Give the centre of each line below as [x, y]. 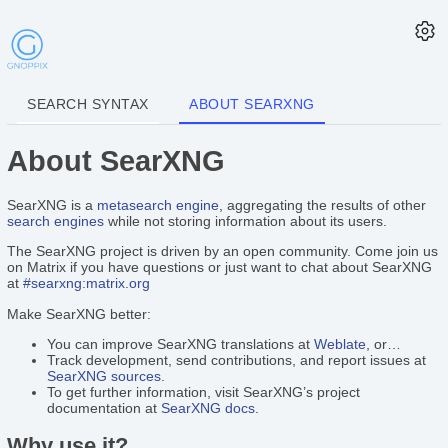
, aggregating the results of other [323, 204]
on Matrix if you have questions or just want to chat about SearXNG [220, 267]
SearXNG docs [208, 408]
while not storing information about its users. [246, 220]
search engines [56, 220]
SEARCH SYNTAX [88, 104]
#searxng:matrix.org [87, 283]
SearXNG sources [104, 376]
